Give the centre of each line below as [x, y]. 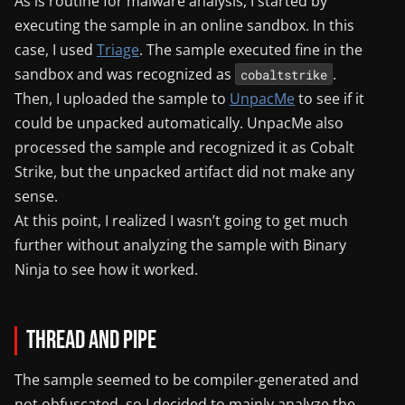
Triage [118, 49]
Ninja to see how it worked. [106, 269]
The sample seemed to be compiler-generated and [187, 379]
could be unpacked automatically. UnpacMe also [179, 122]
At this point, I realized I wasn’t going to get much [181, 220]
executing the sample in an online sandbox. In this [184, 25]
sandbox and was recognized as [125, 74]
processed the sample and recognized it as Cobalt [184, 147]
